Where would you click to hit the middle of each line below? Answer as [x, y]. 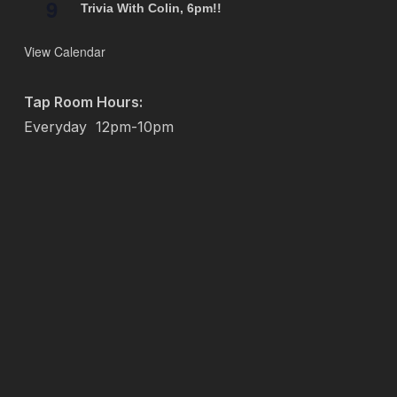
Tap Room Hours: [83, 102]
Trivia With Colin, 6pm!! [151, 8]
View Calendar [64, 51]
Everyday [59, 127]
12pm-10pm [134, 127]
